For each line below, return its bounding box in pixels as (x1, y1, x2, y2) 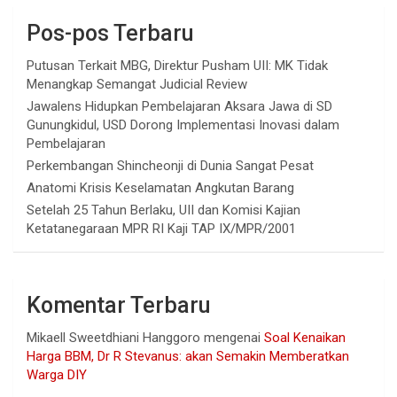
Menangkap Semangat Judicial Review (27, 76, 247, 93)
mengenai (200, 330, 264, 346)
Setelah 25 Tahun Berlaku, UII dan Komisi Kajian (27, 202, 300, 219)
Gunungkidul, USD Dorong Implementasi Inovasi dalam (27, 117, 339, 134)
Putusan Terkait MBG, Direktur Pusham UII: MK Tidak (27, 58, 328, 74)
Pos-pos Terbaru (27, 20, 193, 47)
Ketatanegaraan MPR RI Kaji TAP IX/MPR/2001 (27, 221, 296, 237)
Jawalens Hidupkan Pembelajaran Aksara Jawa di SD (27, 98, 332, 115)
